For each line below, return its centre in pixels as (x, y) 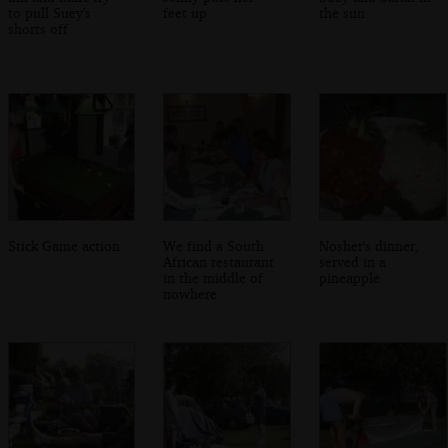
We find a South (214, 245)
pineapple (350, 277)
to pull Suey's (49, 12)
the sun (342, 12)
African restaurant (219, 261)
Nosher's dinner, (369, 245)
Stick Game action (63, 245)
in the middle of (213, 277)
